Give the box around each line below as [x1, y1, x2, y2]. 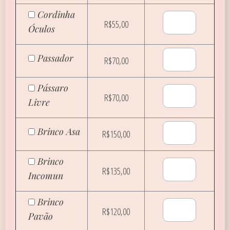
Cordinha [37, 8, 75, 21]
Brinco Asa [37, 125, 80, 138]
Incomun [28, 169, 63, 182]
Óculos [28, 23, 55, 35]
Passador [37, 52, 73, 64]
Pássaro [37, 82, 68, 94]
